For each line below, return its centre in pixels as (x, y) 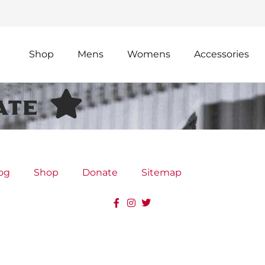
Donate (100, 172)
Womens (149, 54)
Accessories (222, 54)
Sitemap (161, 172)
